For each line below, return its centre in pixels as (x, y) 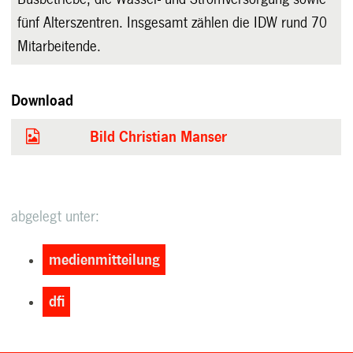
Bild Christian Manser (159, 137)
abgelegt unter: (56, 217)
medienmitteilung (104, 260)
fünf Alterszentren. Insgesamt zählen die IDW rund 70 (173, 23)
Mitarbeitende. (59, 47)
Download (43, 101)
